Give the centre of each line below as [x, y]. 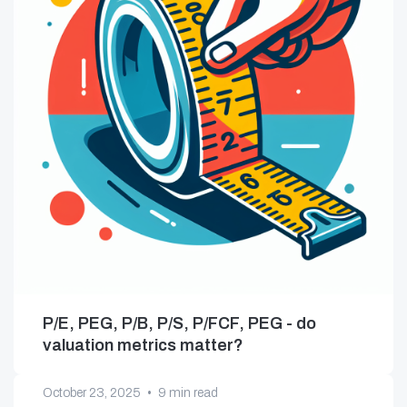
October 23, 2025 [92, 393]
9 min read [188, 393]
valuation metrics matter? [143, 346]
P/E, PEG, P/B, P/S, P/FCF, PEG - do [179, 324]
